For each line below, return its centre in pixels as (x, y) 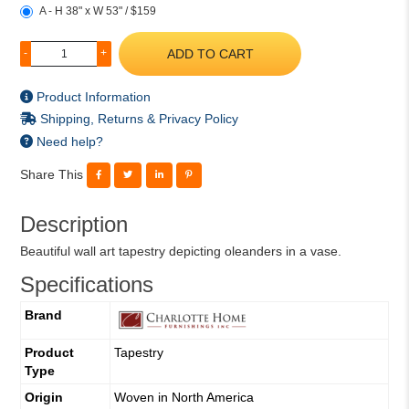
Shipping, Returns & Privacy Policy (137, 119)
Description (73, 225)
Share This (51, 174)
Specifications (86, 285)
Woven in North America (184, 398)
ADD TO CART (210, 53)
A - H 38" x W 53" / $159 (97, 10)
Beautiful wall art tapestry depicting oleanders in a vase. (180, 251)
